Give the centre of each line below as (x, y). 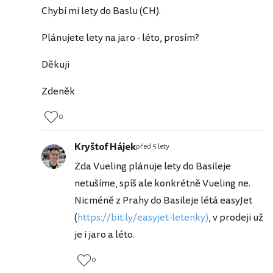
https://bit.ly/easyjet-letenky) (143, 217)
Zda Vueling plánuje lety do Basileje (153, 166)
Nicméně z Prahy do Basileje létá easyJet (163, 200)
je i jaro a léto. (105, 234)
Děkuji (55, 64)
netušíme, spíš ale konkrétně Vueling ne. (162, 183)
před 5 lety (153, 146)
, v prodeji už (236, 217)
